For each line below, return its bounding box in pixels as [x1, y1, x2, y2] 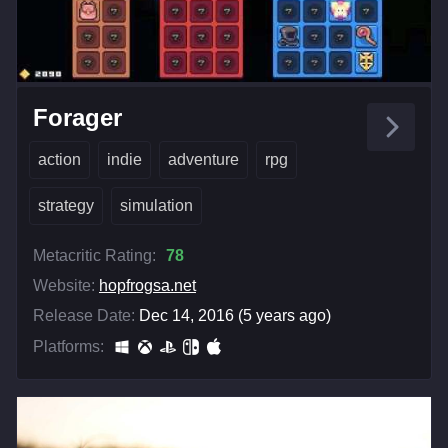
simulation [120, 197, 193, 215]
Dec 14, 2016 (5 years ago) [139, 307, 331, 325]
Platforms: [33, 338, 104, 356]
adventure [168, 151, 239, 169]
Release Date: [33, 307, 135, 325]
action [38, 151, 81, 169]
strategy [38, 197, 94, 215]
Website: [33, 277, 95, 295]
